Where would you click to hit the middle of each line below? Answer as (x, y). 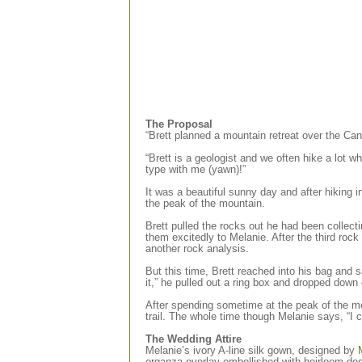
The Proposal (179, 124)
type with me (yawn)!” (195, 169)
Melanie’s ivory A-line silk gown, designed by (251, 350)
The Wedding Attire (193, 339)
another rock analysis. (197, 248)
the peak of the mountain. (205, 203)
